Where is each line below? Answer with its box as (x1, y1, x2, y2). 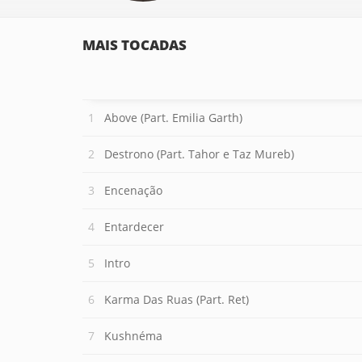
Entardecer (104, 219, 164, 234)
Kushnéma (104, 328, 162, 343)
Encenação (104, 183, 162, 198)
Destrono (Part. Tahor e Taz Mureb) (104, 146, 294, 162)
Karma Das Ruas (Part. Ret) (104, 292, 249, 307)
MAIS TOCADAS (82, 36, 187, 54)
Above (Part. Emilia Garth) (104, 110, 242, 125)
